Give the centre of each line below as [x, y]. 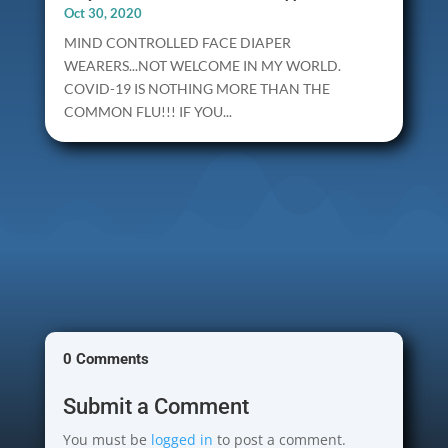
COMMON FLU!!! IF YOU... [147, 112]
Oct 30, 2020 [102, 13]
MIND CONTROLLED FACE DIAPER [177, 43]
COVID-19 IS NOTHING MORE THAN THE [196, 89]
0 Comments [105, 359]
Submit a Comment [155, 407]
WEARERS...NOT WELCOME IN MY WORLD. [202, 66]
